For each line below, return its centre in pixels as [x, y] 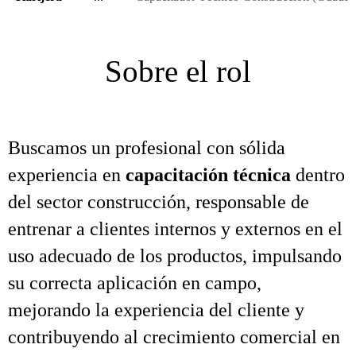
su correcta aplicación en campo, [135, 283]
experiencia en [67, 175]
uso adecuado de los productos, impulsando [175, 256]
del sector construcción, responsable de [159, 202]
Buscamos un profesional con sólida [147, 148]
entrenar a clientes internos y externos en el [175, 229]
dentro [318, 175]
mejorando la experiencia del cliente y [156, 310]
